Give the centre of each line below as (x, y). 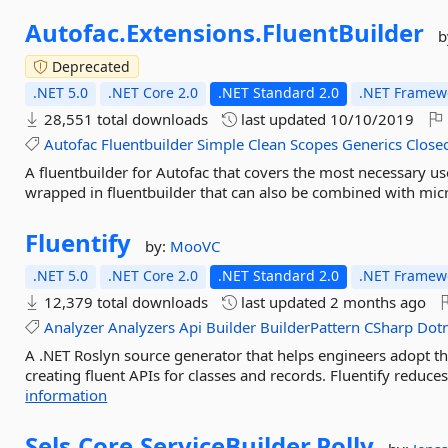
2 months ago (378, 302)
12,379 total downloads (124, 302)
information (66, 395)
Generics (372, 144)
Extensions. (194, 32)
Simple (221, 144)
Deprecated (89, 66)
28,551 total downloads (124, 119)
